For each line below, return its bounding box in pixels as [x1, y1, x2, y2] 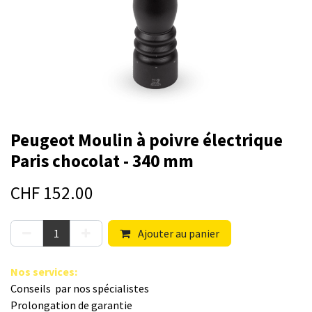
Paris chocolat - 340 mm [10, 150, 194, 173]
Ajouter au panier [136, 226, 219, 241]
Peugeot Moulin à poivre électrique [10, 129, 283, 152]
